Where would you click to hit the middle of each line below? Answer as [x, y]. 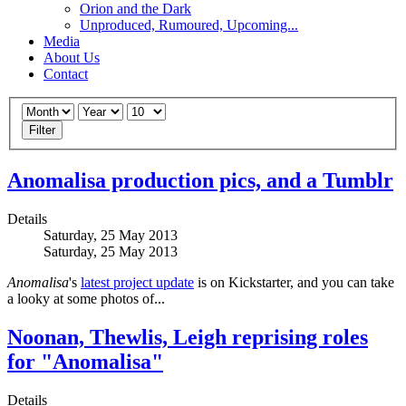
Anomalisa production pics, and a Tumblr [200, 181]
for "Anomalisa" [85, 362]
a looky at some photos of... [86, 299]
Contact [66, 73]
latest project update [137, 283]
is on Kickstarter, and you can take [294, 283]
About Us [72, 57]
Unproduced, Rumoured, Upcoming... [189, 24]
